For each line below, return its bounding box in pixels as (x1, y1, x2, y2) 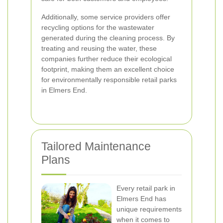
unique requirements (116, 205, 182, 213)
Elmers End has (116, 195, 166, 203)
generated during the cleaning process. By (41, 34, 175, 42)
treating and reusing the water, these (41, 44, 157, 52)
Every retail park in (116, 184, 175, 192)
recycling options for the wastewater (41, 23, 154, 31)
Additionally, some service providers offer (41, 13, 170, 21)
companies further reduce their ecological (41, 55, 172, 63)
